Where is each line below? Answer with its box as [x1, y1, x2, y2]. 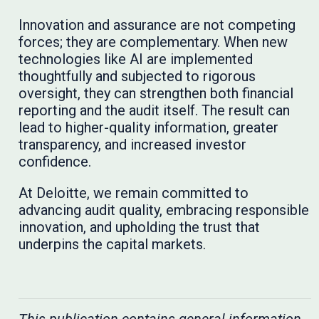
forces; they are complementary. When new [18, 33, 288, 51]
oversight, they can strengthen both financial [18, 85, 293, 103]
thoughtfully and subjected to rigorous [18, 68, 256, 85]
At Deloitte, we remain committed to [18, 184, 249, 202]
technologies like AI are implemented [18, 51, 253, 68]
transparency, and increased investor [18, 136, 246, 154]
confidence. [18, 153, 91, 171]
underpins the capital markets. [18, 236, 206, 253]
